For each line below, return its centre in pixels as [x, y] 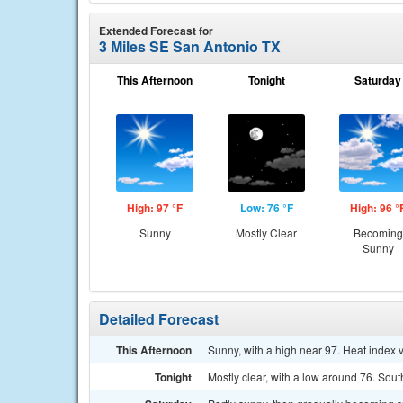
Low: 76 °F [266, 208]
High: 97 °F [155, 208]
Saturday [378, 80]
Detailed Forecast [159, 319]
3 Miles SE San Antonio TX [190, 46]
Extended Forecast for [156, 31]
